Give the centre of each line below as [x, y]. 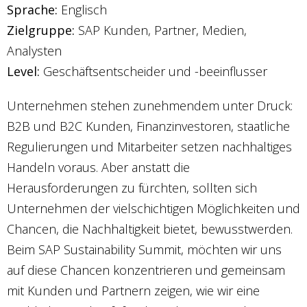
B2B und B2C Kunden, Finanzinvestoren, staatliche [148, 126]
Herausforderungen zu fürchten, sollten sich [132, 188]
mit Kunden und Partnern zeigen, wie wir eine [133, 291]
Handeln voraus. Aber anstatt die [98, 167]
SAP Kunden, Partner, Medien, [161, 30]
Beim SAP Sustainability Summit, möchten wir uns [144, 249]
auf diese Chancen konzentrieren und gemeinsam [146, 270]
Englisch [82, 10]
